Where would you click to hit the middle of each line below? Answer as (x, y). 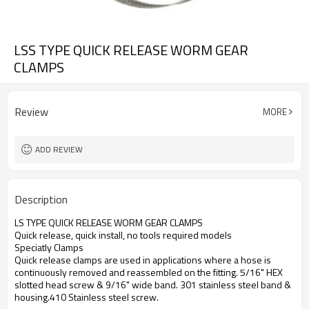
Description (41, 199)
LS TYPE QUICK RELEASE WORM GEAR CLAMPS (109, 222)
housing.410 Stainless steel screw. (87, 297)
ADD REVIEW (59, 149)
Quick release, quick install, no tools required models (123, 235)
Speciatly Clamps (49, 247)
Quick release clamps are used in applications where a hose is (143, 260)
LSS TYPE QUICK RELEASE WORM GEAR (131, 50)
